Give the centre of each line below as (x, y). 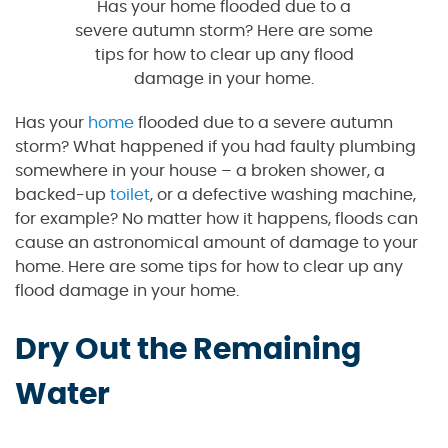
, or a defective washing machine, (283, 194)
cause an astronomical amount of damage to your (216, 242)
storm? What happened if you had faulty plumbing (215, 146)
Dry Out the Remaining (188, 349)
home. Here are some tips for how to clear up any (209, 266)
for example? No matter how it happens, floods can (216, 218)
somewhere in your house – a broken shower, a (200, 170)
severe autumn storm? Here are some (224, 30)
